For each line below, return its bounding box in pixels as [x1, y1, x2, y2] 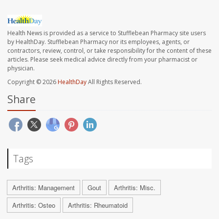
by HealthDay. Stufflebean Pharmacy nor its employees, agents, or [7, 37, 190, 46]
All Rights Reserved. [87, 77, 142, 86]
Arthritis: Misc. [114, 182, 155, 192]
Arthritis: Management [12, 182, 75, 192]
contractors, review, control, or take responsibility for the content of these [7, 46, 212, 55]
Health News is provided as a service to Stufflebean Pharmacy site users [7, 28, 206, 37]
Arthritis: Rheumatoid [68, 200, 128, 210]
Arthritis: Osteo [12, 200, 55, 210]
